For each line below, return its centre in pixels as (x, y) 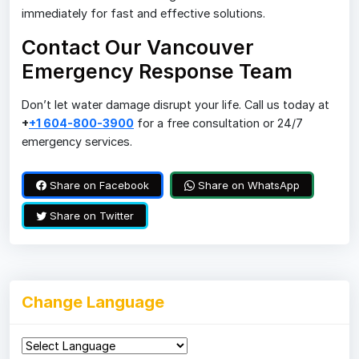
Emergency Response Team (157, 72)
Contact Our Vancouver (138, 48)
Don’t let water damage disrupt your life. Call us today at (175, 105)
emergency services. (77, 142)
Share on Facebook (98, 186)
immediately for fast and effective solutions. (143, 14)
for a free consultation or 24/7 (218, 123)
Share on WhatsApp (247, 186)
